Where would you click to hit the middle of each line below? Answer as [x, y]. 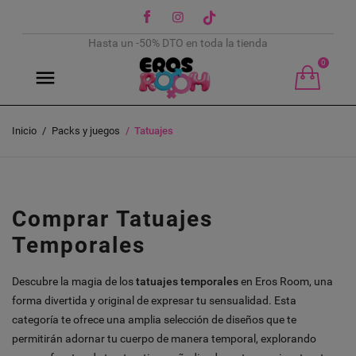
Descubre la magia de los [74, 282]
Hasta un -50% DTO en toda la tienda [178, 43]
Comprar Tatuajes [112, 219]
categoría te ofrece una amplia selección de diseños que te [154, 320]
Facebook [180, 16]
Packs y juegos [85, 131]
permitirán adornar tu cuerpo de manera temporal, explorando [164, 339]
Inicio [24, 131]
